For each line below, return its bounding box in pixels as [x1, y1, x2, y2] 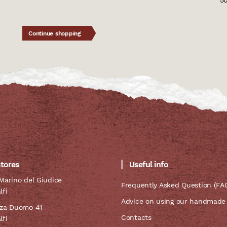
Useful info [129, 160, 169, 170]
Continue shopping [28, 30, 81, 37]
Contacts [121, 213, 152, 222]
